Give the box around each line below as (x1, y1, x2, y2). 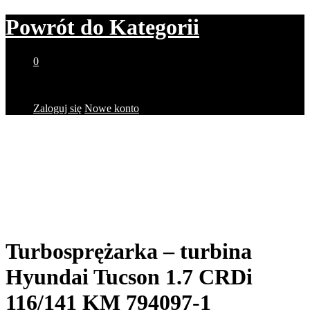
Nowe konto (84, 102, 139, 114)
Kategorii (104, 15, 199, 40)
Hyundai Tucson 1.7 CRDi (6, 264, 253, 290)
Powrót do (6, 15, 104, 40)
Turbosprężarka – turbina (6, 239, 252, 264)
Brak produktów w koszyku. (33, 78, 158, 91)
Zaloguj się (33, 102, 82, 114)
